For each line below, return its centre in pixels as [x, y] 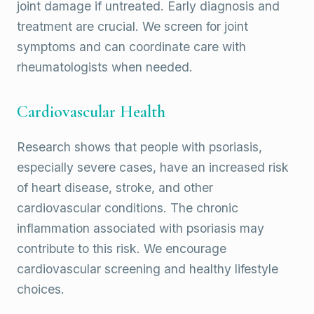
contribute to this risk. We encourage [122, 249]
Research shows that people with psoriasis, [139, 147]
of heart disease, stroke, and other [115, 188]
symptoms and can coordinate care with [131, 47]
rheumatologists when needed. [105, 67]
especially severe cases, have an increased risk [153, 168]
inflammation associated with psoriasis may [141, 228]
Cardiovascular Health [91, 112]
